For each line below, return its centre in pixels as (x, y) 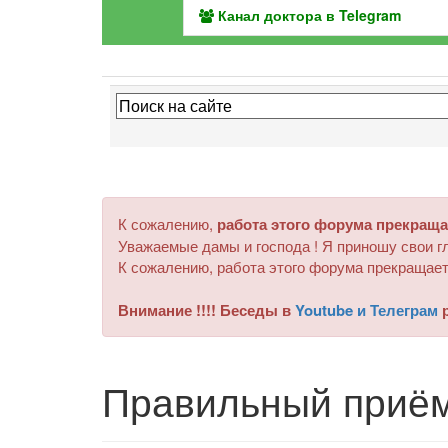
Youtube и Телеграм (366, 310)
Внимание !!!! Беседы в (206, 310)
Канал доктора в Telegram (308, 14)
